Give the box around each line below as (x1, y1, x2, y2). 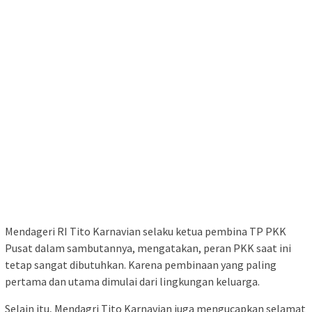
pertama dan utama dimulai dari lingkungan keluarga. (5, 274, 260, 289)
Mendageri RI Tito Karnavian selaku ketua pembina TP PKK (5, 224, 286, 239)
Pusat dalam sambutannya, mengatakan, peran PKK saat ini (5, 241, 291, 256)
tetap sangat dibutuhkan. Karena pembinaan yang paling (5, 258, 276, 272)
